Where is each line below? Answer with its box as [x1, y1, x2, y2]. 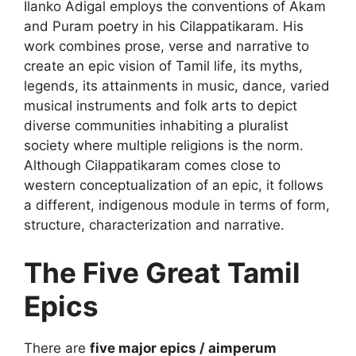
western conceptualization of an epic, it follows [24, 177, 323, 194]
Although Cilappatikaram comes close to [24, 157, 281, 174]
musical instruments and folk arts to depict [24, 98, 297, 114]
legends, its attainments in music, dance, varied [24, 78, 330, 95]
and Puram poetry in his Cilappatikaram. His [24, 18, 304, 35]
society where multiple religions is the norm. [24, 137, 304, 154]
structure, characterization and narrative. [24, 217, 284, 234]
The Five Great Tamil [24, 255, 300, 289]
